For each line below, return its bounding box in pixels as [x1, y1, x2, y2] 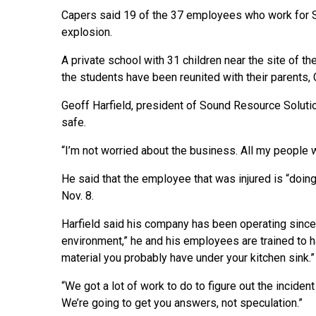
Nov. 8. [61, 189, 94, 203]
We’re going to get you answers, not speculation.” [61, 296, 303, 310]
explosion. [61, 25, 112, 39]
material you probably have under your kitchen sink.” [61, 251, 315, 265]
